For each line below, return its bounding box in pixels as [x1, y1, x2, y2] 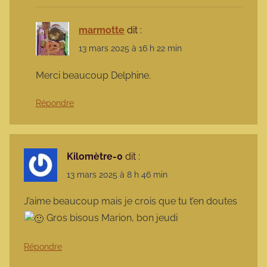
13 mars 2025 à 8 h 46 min [67, 169, 167, 179]
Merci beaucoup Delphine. [36, 69, 151, 81]
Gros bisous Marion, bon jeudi [44, 212, 178, 223]
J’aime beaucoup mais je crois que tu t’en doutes [24, 195, 237, 207]
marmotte [79, 24, 125, 36]
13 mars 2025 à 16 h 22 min [79, 44, 182, 54]
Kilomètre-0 [67, 150, 123, 162]
